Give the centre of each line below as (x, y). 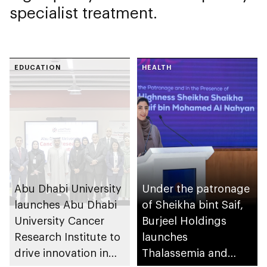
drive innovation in (61, 252)
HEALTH (157, 67)
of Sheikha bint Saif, (193, 204)
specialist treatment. (83, 12)
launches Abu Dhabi (66, 204)
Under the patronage (196, 188)
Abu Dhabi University (68, 188)
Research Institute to (67, 236)
